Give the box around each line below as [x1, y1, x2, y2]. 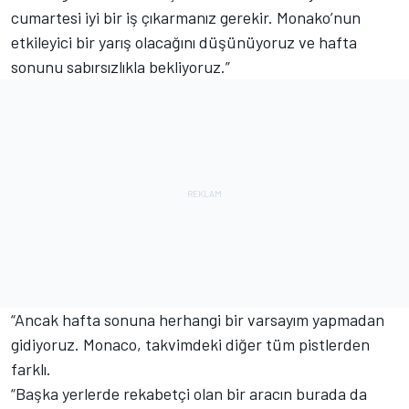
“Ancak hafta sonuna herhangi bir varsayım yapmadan [11, 309, 384, 330]
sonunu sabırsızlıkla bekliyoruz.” [11, 56, 230, 77]
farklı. [11, 358, 51, 379]
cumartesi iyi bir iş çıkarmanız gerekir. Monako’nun [11, 6, 361, 27]
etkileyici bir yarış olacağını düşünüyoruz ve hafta [11, 31, 357, 52]
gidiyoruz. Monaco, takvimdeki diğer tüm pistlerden [11, 333, 370, 354]
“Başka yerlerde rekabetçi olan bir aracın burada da [11, 383, 367, 404]
